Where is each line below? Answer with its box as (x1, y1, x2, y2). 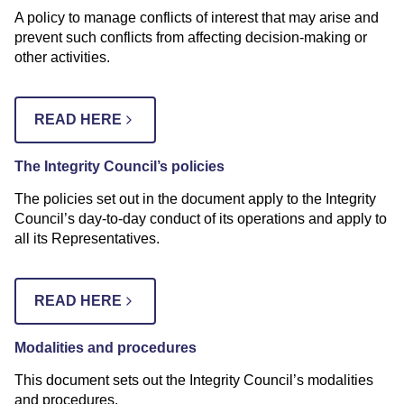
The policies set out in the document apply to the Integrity (14, 190, 376, 207)
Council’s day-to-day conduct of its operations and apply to (14, 210, 387, 226)
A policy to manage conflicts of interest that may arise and (14, 9, 379, 25)
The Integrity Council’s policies (14, 158, 225, 174)
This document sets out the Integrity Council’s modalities (14, 372, 373, 388)
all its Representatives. (14, 230, 160, 246)
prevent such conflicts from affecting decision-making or (14, 29, 367, 45)
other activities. (14, 49, 110, 65)
